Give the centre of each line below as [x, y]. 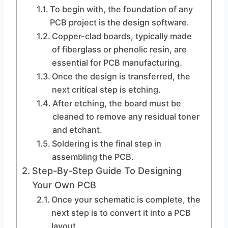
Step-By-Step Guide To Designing [107, 171]
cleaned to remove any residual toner [126, 117]
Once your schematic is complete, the [126, 199]
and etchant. [77, 130]
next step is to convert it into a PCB [121, 213]
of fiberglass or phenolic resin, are [119, 49]
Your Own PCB [64, 185]
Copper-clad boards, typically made [122, 36]
